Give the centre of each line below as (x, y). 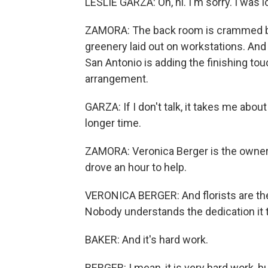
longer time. (113, 123)
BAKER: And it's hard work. (147, 240)
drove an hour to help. (136, 167)
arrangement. (117, 79)
